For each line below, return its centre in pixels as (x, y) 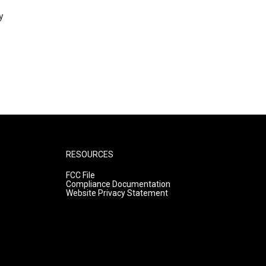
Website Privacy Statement (117, 193)
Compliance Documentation (118, 184)
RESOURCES (89, 154)
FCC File (80, 175)
